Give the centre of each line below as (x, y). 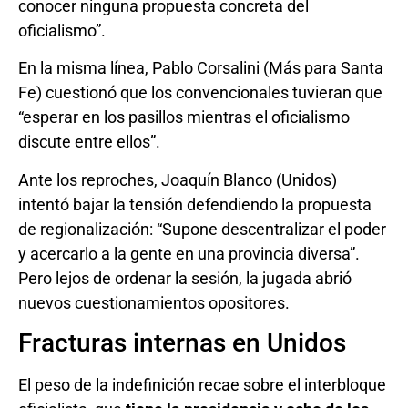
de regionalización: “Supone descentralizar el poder (202, 229)
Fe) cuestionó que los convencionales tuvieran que (200, 93)
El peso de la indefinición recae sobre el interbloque (202, 384)
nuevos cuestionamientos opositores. (154, 302)
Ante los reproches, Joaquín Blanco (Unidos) (178, 179)
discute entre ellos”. (89, 142)
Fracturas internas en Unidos (182, 342)
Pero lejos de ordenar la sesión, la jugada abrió (185, 278)
